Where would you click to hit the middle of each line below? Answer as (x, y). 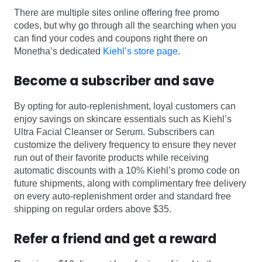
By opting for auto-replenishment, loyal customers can (125, 106)
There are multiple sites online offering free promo (117, 13)
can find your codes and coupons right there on (111, 39)
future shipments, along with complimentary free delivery (130, 184)
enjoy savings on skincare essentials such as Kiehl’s (123, 119)
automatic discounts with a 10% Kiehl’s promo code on (127, 171)
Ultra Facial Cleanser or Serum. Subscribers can (114, 132)
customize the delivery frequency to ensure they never (125, 145)
